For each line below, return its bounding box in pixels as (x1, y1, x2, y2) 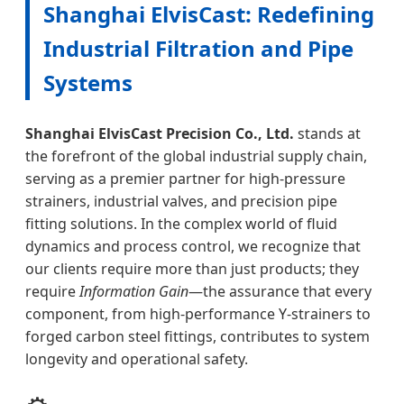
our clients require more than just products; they (25, 258, 359, 279)
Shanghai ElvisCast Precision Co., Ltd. (25, 123, 294, 143)
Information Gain (79, 280, 188, 301)
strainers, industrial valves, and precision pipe (25, 190, 337, 211)
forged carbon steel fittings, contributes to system (25, 326, 370, 346)
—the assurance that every (188, 280, 372, 301)
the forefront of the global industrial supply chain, (25, 145, 367, 166)
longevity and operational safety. (25, 348, 248, 369)
